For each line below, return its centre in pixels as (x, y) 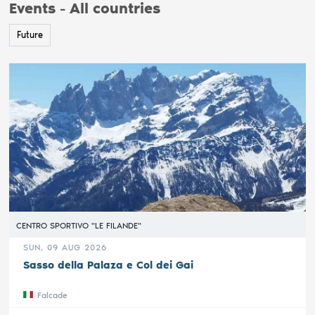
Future (30, 35)
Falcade (53, 296)
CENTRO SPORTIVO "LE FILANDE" (79, 225)
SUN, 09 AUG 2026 (65, 247)
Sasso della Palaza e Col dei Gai (109, 265)
